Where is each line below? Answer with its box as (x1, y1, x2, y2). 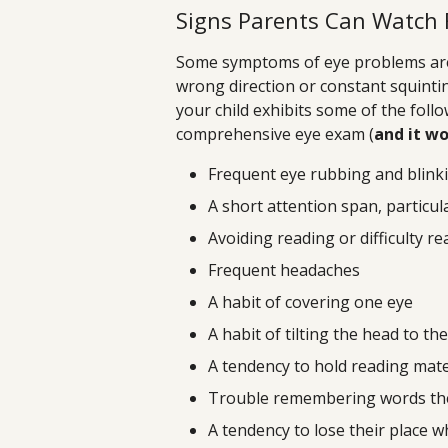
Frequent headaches (208, 259, 360, 282)
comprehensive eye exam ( (176, 123, 374, 146)
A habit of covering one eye (208, 291, 413, 314)
